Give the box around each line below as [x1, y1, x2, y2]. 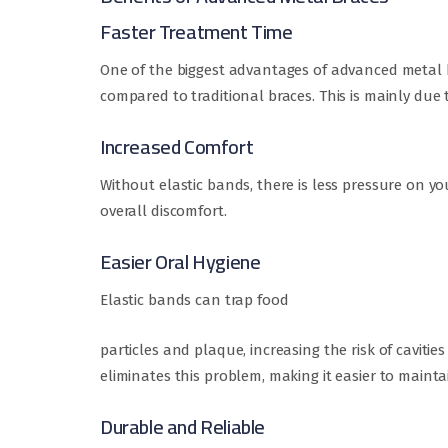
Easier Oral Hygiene [100, 243, 261, 281]
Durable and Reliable [100, 408, 265, 446]
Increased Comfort [100, 128, 254, 166]
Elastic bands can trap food [100, 291, 289, 310]
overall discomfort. [100, 202, 227, 221]
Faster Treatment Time [100, 13, 293, 51]
